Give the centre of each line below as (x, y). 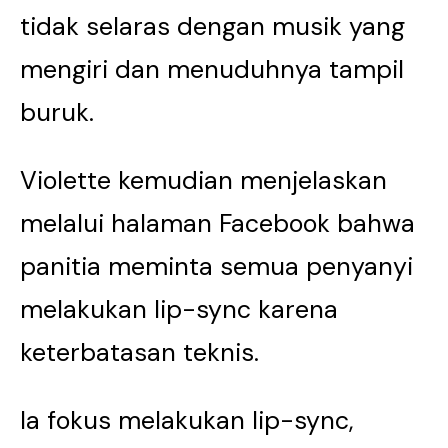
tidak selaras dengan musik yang (212, 26)
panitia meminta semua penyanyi (216, 266)
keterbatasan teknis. (139, 352)
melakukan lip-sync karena (179, 309)
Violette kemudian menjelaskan (203, 180)
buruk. (57, 112)
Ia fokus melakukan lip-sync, (187, 420)
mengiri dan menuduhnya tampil (212, 69)
